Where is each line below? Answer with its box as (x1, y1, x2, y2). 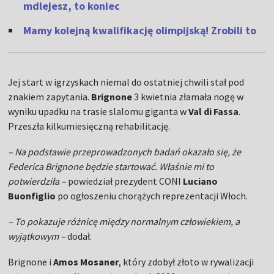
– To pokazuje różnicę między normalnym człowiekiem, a (8, 215, 240, 228)
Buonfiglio (8, 190, 56, 202)
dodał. (65, 230, 92, 243)
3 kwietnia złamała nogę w (134, 91, 244, 103)
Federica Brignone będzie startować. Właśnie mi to (8, 160, 215, 173)
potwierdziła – (8, 175, 67, 188)
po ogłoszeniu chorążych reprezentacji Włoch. (56, 190, 248, 202)
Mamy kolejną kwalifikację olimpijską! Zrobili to (23, 23, 257, 38)
